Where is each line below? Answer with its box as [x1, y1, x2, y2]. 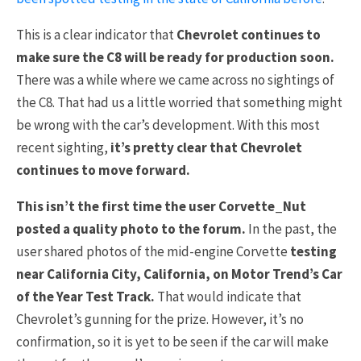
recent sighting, [16, 138, 110, 156]
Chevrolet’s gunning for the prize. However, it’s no [16, 309, 304, 328]
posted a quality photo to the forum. [16, 219, 246, 238]
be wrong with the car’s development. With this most [16, 115, 320, 134]
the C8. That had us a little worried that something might [16, 93, 342, 111]
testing [290, 242, 337, 260]
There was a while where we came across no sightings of [16, 70, 334, 89]
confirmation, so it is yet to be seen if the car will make [16, 332, 329, 351]
